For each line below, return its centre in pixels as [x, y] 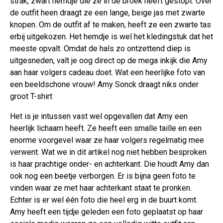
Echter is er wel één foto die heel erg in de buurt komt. [104, 200]
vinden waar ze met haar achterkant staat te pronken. [101, 188]
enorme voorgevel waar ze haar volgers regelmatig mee [107, 140]
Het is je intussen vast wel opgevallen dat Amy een [99, 116]
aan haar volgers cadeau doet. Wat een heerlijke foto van [108, 73]
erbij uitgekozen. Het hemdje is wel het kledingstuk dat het [111, 37]
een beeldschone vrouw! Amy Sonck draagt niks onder [104, 85]
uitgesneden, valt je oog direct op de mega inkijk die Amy [109, 61]
